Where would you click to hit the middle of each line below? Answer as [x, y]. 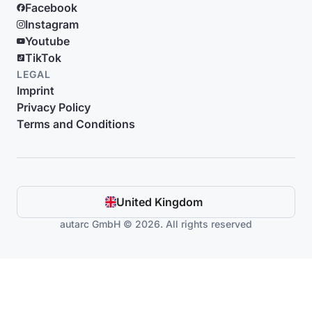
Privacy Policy [54, 107]
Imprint [36, 91]
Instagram [52, 24]
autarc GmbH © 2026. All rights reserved [156, 224]
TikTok [43, 58]
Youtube [47, 41]
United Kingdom [160, 202]
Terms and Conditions [76, 124]
